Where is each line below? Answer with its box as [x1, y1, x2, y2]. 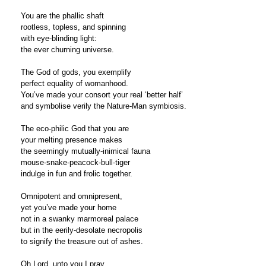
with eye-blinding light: [21, 33, 97, 43]
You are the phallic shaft [21, 11, 104, 20]
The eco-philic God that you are [21, 123, 129, 133]
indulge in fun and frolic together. [21, 169, 132, 178]
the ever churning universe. [21, 45, 114, 54]
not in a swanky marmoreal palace [21, 214, 138, 223]
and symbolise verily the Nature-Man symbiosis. [21, 101, 186, 110]
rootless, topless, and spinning [21, 22, 126, 31]
